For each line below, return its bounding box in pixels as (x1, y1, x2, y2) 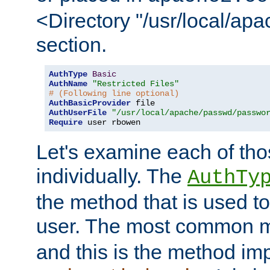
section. (36, 33, 107, 56)
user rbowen (83, 117, 140, 127)
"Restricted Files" (92, 78, 179, 89)
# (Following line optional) (49, 88, 179, 98)
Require (49, 117, 83, 127)
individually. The (36, 164, 187, 187)
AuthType (49, 69, 87, 79)
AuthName (49, 78, 87, 89)
